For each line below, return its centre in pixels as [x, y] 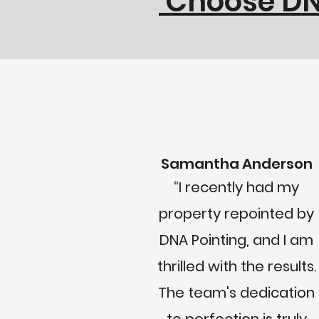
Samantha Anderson [236, 164]
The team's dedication [236, 293]
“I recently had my [236, 187]
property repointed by [236, 214]
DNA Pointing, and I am [236, 240]
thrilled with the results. [236, 266]
